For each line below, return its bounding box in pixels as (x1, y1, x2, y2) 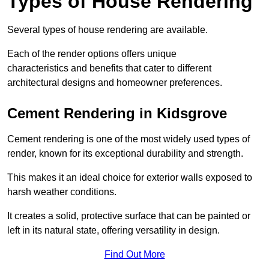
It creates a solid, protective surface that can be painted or (7, 211, 250, 222)
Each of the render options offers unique (7, 49, 177, 59)
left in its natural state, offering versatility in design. (7, 225, 220, 236)
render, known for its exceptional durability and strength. (7, 148, 243, 159)
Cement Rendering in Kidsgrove (7, 105, 227, 122)
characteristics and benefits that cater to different (7, 63, 211, 74)
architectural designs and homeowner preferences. (7, 77, 222, 88)
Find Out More (104, 249, 165, 260)
